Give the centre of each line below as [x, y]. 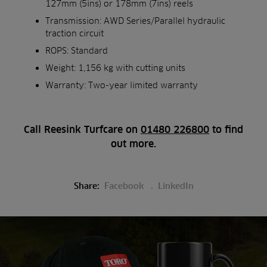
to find [226, 130]
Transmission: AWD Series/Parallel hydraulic [135, 21]
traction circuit [74, 33]
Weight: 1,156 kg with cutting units [115, 68]
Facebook [125, 186]
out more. [133, 144]
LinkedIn [176, 186]
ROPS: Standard [77, 50]
